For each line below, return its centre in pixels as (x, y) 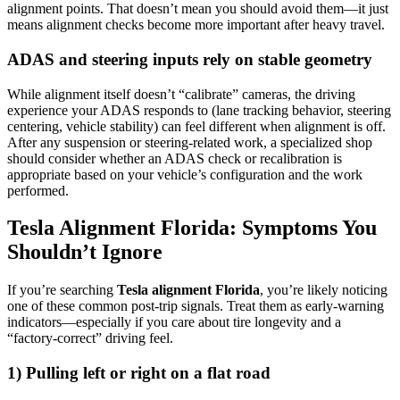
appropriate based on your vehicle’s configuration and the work (185, 174)
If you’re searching (62, 290)
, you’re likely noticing (324, 290)
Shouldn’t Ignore (85, 252)
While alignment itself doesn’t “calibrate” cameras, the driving (181, 94)
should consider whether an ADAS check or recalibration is (175, 158)
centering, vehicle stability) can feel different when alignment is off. (196, 126)
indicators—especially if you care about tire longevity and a (174, 322)
